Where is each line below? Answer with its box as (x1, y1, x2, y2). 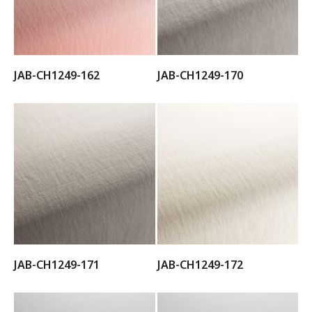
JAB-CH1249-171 (14, 256, 100, 272)
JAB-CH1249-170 (157, 68, 243, 83)
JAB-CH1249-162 (14, 68, 100, 83)
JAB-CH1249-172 (157, 256, 243, 272)
